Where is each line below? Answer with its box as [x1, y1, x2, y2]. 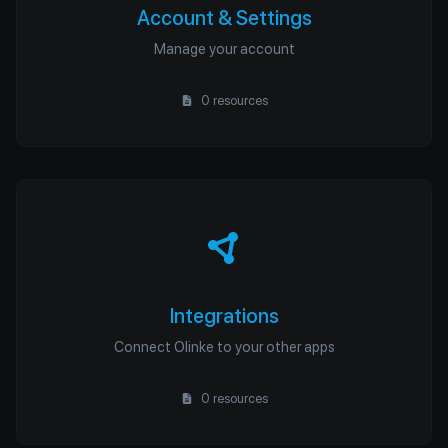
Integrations [169, 304, 279, 328]
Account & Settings [136, 6, 312, 30]
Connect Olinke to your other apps [113, 338, 335, 355]
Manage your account [153, 40, 295, 57]
